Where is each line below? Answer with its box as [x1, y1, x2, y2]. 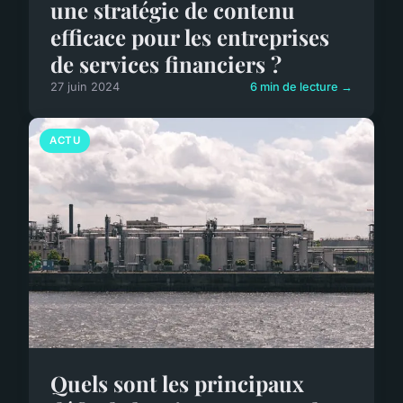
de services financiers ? [50, 49, 282, 78]
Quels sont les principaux [50, 368, 304, 398]
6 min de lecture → [250, 79, 353, 94]
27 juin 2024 [50, 79, 120, 94]
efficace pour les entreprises [50, 22, 329, 51]
